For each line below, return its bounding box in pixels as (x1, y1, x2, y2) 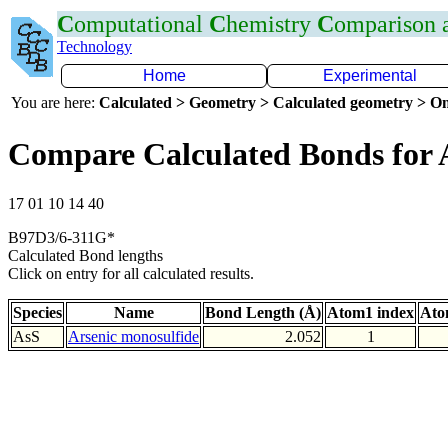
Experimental (323, 67, 417, 84)
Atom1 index (327, 303, 414, 321)
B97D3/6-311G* (8, 228, 115, 246)
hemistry (226, 11, 317, 37)
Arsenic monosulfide (68, 327, 199, 345)
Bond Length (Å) (205, 303, 321, 321)
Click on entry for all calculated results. (8, 264, 254, 282)
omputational (74, 11, 209, 37)
